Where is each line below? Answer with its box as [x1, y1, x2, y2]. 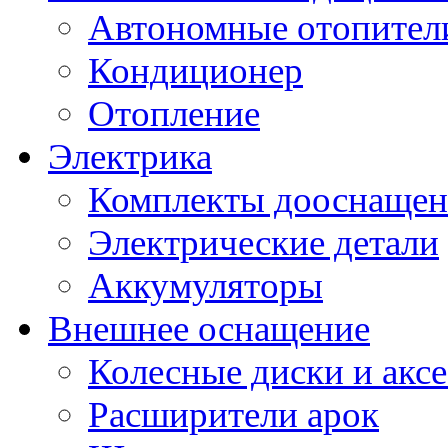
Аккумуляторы [88, 265, 323, 307]
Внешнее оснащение [48, 308, 370, 350]
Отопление [88, 93, 260, 135]
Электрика [48, 136, 212, 178]
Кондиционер [88, 50, 303, 92]
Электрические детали [88, 222, 439, 264]
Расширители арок [88, 394, 379, 436]
